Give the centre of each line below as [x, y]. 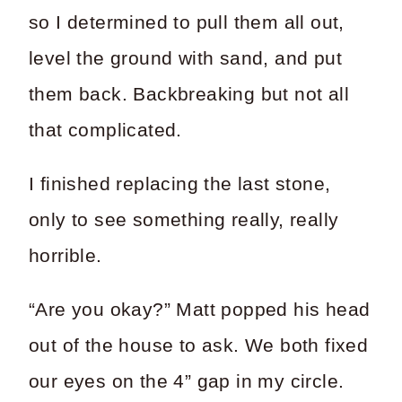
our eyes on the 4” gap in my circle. [187, 381]
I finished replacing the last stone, [180, 184]
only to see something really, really [184, 219]
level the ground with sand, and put [185, 58]
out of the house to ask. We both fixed [199, 345]
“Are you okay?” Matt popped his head [200, 309]
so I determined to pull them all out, [187, 22]
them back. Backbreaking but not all [189, 94]
